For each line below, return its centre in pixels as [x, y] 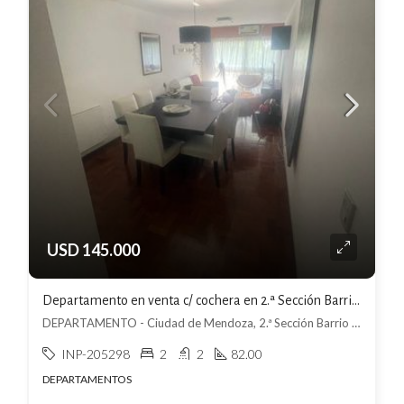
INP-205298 [96, 354]
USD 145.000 [93, 250]
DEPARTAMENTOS [87, 379]
